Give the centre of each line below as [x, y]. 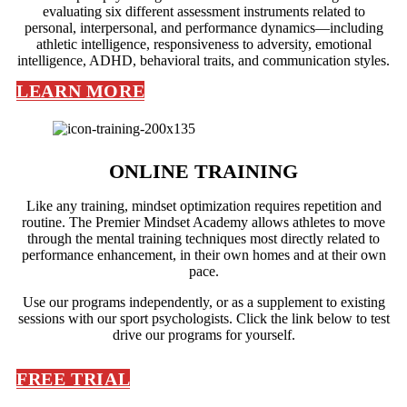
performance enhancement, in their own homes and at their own [203, 255]
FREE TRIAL [74, 379]
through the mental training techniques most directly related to [203, 238]
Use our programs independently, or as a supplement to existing [203, 302]
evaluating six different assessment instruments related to [203, 11]
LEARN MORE [81, 91]
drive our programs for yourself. [203, 335]
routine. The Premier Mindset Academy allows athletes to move [203, 222]
